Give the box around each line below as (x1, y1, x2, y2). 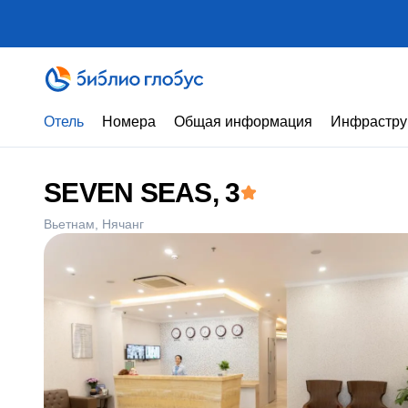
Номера (102, 114, 156, 129)
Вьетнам (44, 217, 95, 231)
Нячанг (102, 217, 144, 231)
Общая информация (174, 114, 312, 129)
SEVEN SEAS (44, 178, 212, 208)
